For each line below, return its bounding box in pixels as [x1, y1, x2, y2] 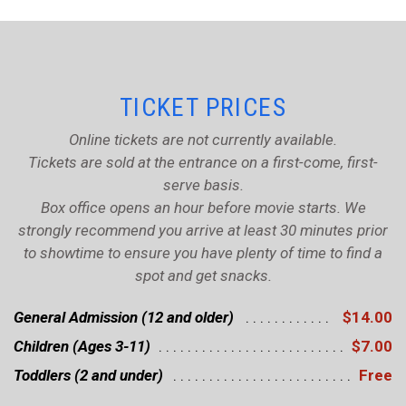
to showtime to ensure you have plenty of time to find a [24, 244, 382, 262]
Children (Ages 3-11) [14, 337, 150, 355]
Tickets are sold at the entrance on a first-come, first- [28, 153, 378, 171]
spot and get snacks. [134, 266, 272, 285]
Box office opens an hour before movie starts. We [40, 198, 366, 217]
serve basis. [162, 176, 244, 194]
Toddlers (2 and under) [14, 366, 163, 384]
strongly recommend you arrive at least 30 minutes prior [18, 221, 388, 239]
